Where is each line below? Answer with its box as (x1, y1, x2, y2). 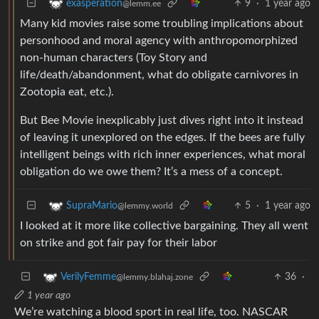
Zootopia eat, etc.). (20, 85, 114, 98)
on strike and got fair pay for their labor (20, 236, 217, 249)
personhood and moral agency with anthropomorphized (20, 34, 298, 46)
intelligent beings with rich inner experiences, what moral (20, 148, 305, 160)
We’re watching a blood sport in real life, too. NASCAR (14, 305, 288, 318)
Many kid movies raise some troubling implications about (20, 17, 303, 29)
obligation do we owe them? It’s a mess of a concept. (20, 165, 283, 177)
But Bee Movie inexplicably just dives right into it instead (20, 114, 303, 126)
